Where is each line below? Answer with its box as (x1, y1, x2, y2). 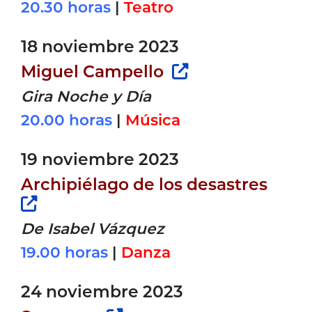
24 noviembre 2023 (21, 281, 183, 302)
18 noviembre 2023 (21, 36, 179, 56)
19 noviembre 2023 (21, 148, 179, 169)
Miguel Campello (21, 61, 168, 81)
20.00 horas (21, 110, 112, 129)
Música (125, 110, 180, 129)
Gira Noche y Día (21, 86, 151, 105)
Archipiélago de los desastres (21, 173, 272, 194)
